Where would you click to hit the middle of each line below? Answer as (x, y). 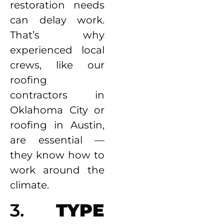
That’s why (57, 35)
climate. (29, 185)
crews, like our (57, 65)
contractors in (57, 95)
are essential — (57, 140)
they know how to (57, 155)
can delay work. (57, 20)
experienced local (57, 50)
